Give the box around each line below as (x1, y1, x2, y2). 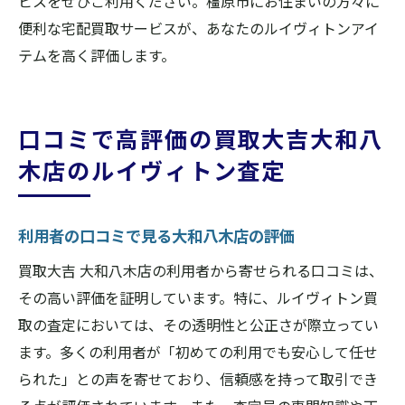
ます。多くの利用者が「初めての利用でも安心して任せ (18, 341, 378, 363)
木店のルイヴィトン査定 (18, 154, 287, 186)
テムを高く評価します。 (18, 44, 175, 66)
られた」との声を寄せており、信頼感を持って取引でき (18, 368, 378, 390)
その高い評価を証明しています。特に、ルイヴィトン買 (18, 287, 378, 308)
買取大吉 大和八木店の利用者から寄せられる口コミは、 (18, 259, 383, 281)
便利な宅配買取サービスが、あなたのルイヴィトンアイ (18, 17, 379, 39)
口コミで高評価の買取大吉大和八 (18, 122, 384, 155)
